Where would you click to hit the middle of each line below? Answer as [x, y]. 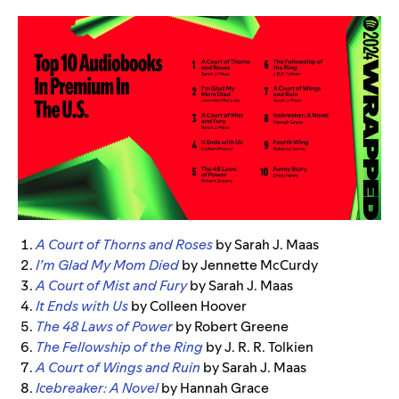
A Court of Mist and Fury [111, 286]
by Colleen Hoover [189, 306]
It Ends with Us [82, 306]
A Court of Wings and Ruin [118, 368]
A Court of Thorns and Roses [124, 245]
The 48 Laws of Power [104, 327]
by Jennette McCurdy [250, 265]
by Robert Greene [232, 327]
